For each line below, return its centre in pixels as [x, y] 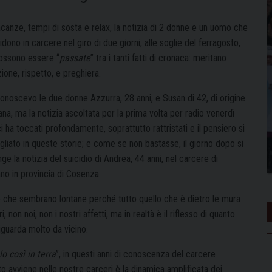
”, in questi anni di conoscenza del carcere [136, 254]
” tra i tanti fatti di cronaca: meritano [158, 58]
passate [75, 58]
